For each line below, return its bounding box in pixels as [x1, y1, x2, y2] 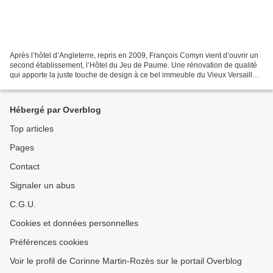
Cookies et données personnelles [10, 218, 138, 229]
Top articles [10, 124, 54, 134]
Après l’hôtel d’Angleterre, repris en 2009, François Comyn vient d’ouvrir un [10, 51, 258, 60]
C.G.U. [10, 199, 36, 210]
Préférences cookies [10, 237, 88, 247]
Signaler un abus [10, 180, 75, 191]
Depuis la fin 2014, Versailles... [10, 80, 112, 90]
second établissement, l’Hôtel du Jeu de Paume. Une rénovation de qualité [10, 61, 257, 70]
